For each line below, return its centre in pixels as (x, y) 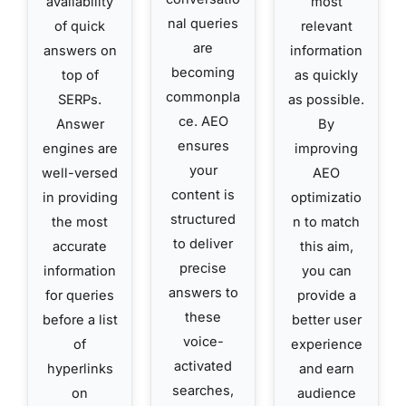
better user (326, 319)
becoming (203, 72)
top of (80, 75)
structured (203, 219)
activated (203, 366)
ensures (203, 145)
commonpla (203, 97)
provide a (326, 295)
